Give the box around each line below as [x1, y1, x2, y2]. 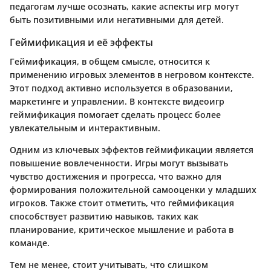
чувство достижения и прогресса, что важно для [10, 170, 221, 182]
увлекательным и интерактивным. [10, 122, 160, 134]
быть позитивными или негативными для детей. [10, 13, 224, 25]
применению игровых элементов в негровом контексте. [10, 68, 254, 80]
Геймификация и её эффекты [10, 35, 153, 49]
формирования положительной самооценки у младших [10, 183, 256, 195]
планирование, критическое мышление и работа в [10, 223, 233, 235]
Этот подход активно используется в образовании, [10, 82, 233, 94]
